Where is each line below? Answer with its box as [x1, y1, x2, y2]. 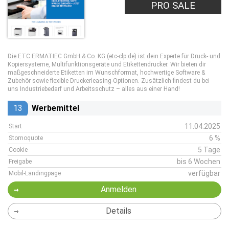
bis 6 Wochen [177, 157, 220, 166]
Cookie [9, 146, 28, 153]
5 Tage [198, 146, 220, 154]
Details [105, 206, 131, 216]
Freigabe [9, 158, 32, 165]
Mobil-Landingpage [9, 170, 61, 177]
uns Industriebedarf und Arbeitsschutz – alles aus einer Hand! [8, 85, 180, 93]
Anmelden [100, 185, 136, 194]
